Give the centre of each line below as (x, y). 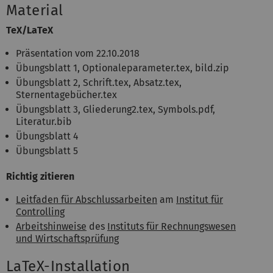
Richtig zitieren (40, 176)
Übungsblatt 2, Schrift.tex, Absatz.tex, (99, 82)
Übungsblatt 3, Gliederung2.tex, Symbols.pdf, (115, 109)
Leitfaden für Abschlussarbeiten (87, 199)
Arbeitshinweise (51, 226)
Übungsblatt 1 (47, 68)
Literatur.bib (44, 121)
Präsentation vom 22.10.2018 (78, 53)
